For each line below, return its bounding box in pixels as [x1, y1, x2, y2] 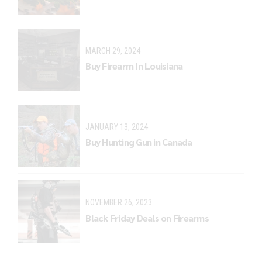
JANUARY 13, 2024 [85, 122, 149, 132]
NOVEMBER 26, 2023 [85, 198, 153, 208]
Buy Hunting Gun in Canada [85, 136, 192, 149]
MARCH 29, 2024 [85, 46, 141, 56]
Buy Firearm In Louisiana [85, 60, 183, 73]
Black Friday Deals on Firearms [85, 211, 209, 224]
